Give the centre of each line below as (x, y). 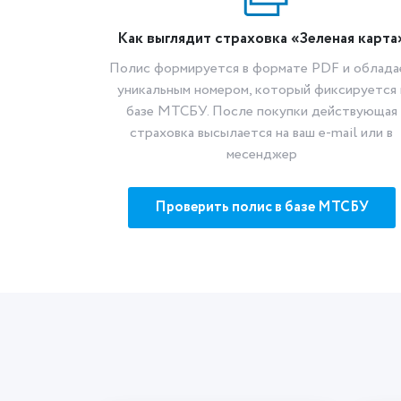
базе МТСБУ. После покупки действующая (261, 111)
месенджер (261, 154)
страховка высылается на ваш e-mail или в (261, 133)
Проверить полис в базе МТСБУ (261, 207)
